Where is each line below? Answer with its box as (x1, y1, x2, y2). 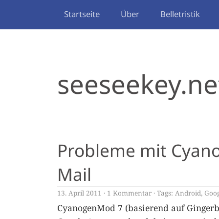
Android (175, 188, 201, 197)
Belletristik (160, 8, 200, 20)
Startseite (64, 8, 100, 20)
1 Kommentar (107, 188, 152, 197)
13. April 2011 (57, 188, 102, 197)
